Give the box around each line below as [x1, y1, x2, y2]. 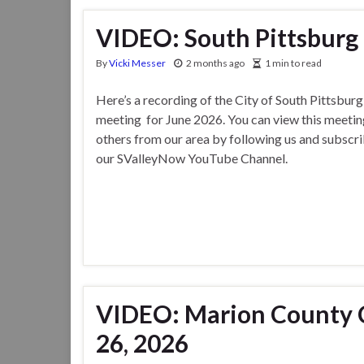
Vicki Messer [109, 56, 166, 69]
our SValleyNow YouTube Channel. [96, 149, 292, 166]
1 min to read [265, 56, 322, 69]
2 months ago [186, 56, 245, 69]
